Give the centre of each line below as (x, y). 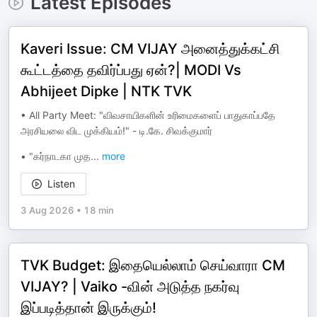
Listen (61, 184)
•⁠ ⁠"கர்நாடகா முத (56, 156)
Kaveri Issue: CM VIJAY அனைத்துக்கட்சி (150, 49)
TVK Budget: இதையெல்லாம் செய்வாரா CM (153, 265)
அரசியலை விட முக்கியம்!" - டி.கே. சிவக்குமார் (116, 131)
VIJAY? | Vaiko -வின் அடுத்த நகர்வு (130, 287)
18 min (99, 210)
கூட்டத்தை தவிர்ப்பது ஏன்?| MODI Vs (131, 70)
